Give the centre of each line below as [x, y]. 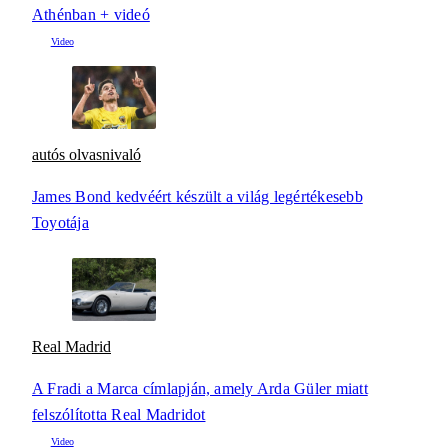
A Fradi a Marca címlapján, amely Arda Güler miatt [200, 389]
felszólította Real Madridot [119, 415]
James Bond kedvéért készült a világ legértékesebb [197, 196]
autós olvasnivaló [86, 154]
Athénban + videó [91, 14]
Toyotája [60, 222]
